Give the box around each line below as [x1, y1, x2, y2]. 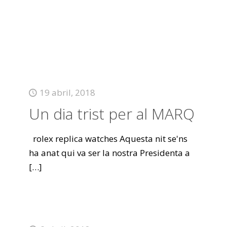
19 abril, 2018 [39, 87, 95, 98]
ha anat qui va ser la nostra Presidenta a [28, 147, 190, 159]
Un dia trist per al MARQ [28, 103, 195, 124]
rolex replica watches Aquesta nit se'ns [28, 133, 187, 144]
